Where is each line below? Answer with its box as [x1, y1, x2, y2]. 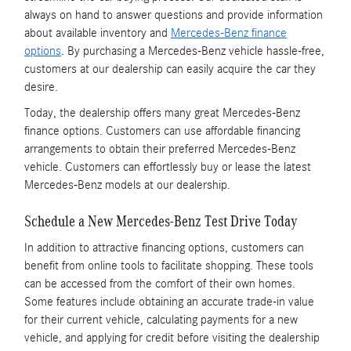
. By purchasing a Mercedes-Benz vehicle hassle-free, [61, 43, 324, 58]
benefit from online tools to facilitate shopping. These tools [24, 259, 313, 273]
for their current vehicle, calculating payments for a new [24, 313, 298, 327]
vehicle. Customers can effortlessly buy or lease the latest [24, 159, 311, 174]
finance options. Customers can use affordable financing [24, 123, 300, 138]
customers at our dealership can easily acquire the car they [24, 61, 316, 76]
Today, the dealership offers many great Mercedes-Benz [24, 105, 300, 120]
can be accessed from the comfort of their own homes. [24, 277, 295, 291]
